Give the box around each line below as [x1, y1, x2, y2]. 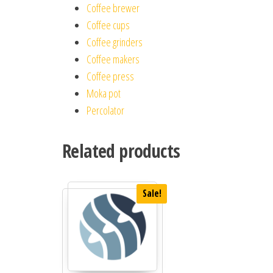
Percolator [87, 102, 124, 118]
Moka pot [87, 85, 121, 101]
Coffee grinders [87, 34, 143, 49]
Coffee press [87, 68, 134, 83]
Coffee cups [87, 17, 130, 32]
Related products [62, 138, 180, 163]
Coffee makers [87, 51, 140, 66]
